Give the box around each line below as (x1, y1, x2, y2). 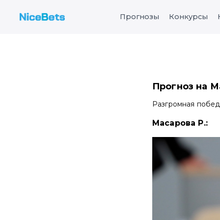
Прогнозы (120, 12, 159, 22)
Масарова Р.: (152, 118, 208, 128)
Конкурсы (169, 12, 208, 22)
